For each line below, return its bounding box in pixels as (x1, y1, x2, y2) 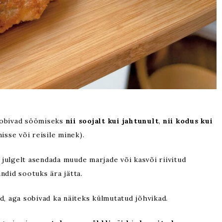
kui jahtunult (108, 116, 159, 125)
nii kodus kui (163, 116, 213, 125)
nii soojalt (65, 116, 106, 125)
